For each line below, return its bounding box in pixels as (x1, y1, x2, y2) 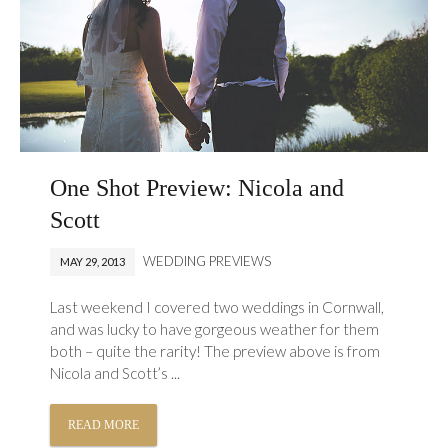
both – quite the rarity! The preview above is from (50, 342, 381, 361)
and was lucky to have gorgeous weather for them (50, 320, 380, 339)
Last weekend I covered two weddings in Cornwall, (50, 298, 385, 317)
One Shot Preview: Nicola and (50, 175, 345, 202)
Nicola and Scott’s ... (50, 364, 181, 383)
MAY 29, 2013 (60, 255, 126, 269)
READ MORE (68, 418, 140, 433)
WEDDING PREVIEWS (143, 253, 272, 270)
